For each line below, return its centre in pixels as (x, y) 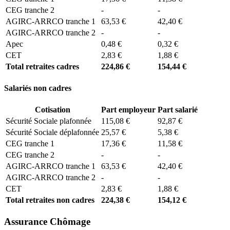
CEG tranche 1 (30, 144)
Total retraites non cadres (50, 200)
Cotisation (52, 110)
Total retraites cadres (42, 66)
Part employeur (128, 110)
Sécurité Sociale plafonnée (49, 121)
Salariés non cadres (38, 88)
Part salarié (178, 110)
